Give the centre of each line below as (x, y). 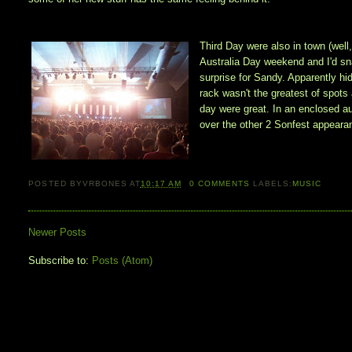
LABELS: (273, 183)
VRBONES (104, 183)
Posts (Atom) (123, 261)
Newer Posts (58, 233)
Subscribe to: (60, 261)
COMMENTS (223, 183)
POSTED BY (55, 183)
